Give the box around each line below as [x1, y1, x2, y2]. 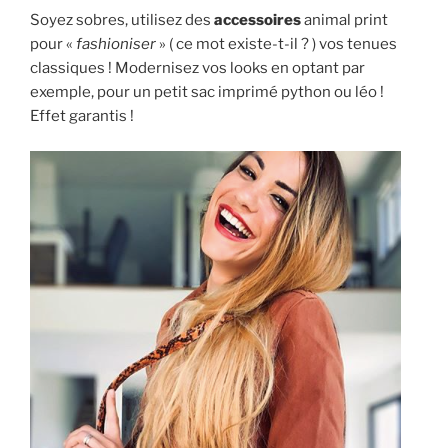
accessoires [214, 11, 301, 30]
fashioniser [76, 35, 156, 54]
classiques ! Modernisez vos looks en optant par [30, 59, 365, 78]
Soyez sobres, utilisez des [30, 11, 214, 30]
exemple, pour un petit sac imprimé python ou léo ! [30, 83, 384, 102]
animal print [301, 11, 388, 30]
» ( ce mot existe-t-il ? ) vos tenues [156, 35, 397, 54]
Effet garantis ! [30, 107, 137, 126]
